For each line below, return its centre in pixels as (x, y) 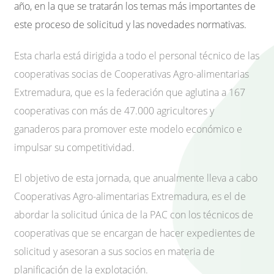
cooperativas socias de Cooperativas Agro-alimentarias (131, 74)
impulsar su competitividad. (74, 147)
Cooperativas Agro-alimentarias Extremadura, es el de (130, 197)
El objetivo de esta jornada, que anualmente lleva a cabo (136, 178)
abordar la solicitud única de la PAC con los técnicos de (134, 215)
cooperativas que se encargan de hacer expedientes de (135, 233)
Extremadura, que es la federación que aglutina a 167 (130, 92)
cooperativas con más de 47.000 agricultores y (114, 110)
